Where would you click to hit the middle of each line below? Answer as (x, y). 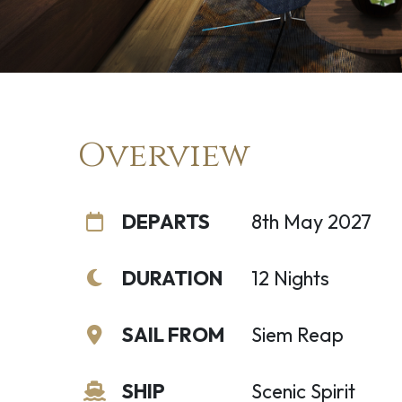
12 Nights (290, 278)
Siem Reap (297, 335)
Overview (163, 156)
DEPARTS (166, 222)
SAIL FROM (173, 335)
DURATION (172, 278)
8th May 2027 (311, 222)
